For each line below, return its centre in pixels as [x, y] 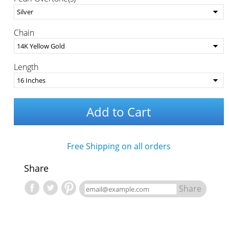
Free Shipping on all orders [119, 146]
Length [26, 67]
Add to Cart [119, 112]
